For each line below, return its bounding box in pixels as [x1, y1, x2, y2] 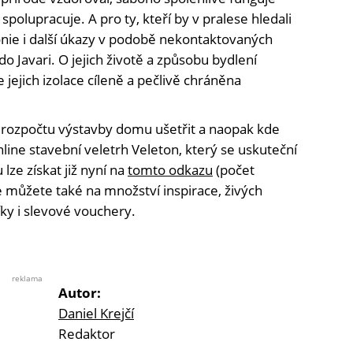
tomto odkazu [128, 161, 213, 180]
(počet [213, 161, 255, 180]
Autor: [58, 284, 101, 303]
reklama [12, 273, 43, 284]
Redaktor [58, 325, 115, 344]
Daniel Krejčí [58, 304, 134, 323]
